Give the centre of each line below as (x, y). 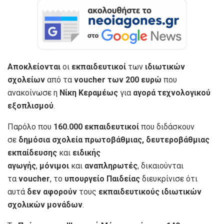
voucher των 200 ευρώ (118, 79)
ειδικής (86, 152)
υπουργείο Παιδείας (102, 178)
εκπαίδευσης (32, 152)
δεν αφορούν (53, 191)
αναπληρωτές (111, 165)
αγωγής (22, 165)
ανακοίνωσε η (33, 92)
